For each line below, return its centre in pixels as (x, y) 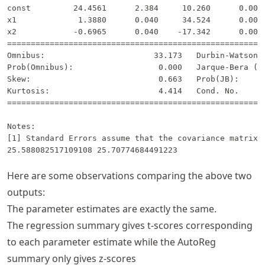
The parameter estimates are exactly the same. (112, 209)
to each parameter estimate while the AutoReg (112, 242)
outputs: (26, 193)
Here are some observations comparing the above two (130, 176)
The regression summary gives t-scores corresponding (130, 226)
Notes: (21, 127)
